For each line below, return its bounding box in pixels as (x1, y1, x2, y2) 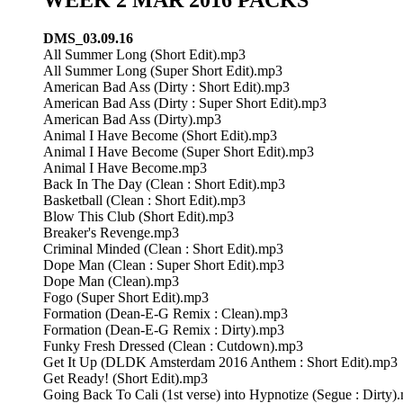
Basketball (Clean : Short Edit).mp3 (43, 192, 246, 208)
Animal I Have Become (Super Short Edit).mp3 (43, 143, 314, 159)
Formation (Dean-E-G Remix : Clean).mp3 (43, 305, 288, 321)
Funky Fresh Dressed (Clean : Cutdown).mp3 (43, 337, 303, 354)
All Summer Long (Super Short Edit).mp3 (43, 62, 282, 78)
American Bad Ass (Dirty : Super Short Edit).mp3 (43, 94, 327, 111)
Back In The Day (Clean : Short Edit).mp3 (43, 175, 285, 192)
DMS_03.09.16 (43, 30, 133, 46)
